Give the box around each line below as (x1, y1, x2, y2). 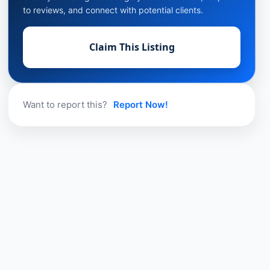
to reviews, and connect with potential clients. (23, 5, 204, 16)
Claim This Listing (89, 40, 175, 54)
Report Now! (113, 99, 169, 111)
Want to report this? (23, 99, 110, 111)
